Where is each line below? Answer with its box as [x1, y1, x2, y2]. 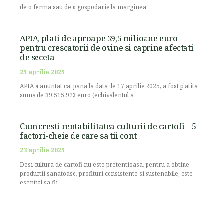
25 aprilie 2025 [20, 68, 65, 76]
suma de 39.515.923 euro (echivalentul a [20, 91, 134, 99]
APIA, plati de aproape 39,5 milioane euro [20, 33, 178, 44]
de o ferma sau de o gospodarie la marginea [20, 3, 146, 11]
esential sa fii [20, 178, 58, 186]
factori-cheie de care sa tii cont [20, 130, 137, 141]
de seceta [20, 52, 55, 63]
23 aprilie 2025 [20, 146, 65, 154]
